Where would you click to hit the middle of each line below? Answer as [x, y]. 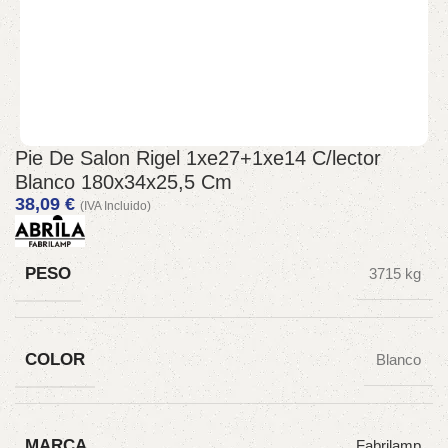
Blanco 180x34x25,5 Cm [123, 182]
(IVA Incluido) [115, 206]
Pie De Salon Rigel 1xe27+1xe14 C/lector [198, 158]
